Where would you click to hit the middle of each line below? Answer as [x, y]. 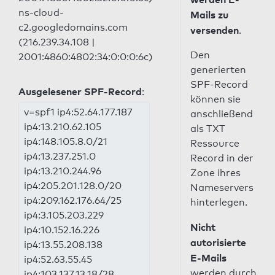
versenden [214, 30]
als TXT [207, 129]
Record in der [222, 158]
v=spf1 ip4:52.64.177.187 [78, 112]
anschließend [221, 114]
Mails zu [209, 15]
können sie [215, 99]
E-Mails [208, 258]
